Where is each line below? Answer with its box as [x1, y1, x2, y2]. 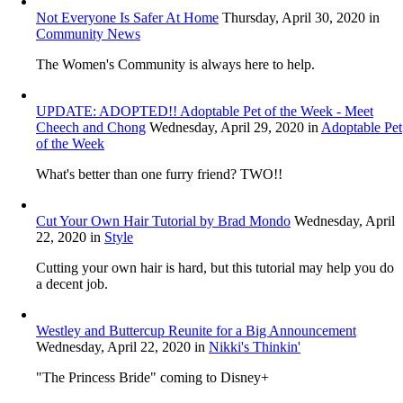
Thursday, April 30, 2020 [222, 10, 365, 26]
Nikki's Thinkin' [209, 339, 300, 355]
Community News [36, 26, 140, 42]
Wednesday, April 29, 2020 [149, 120, 304, 136]
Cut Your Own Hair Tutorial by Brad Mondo [36, 213, 291, 229]
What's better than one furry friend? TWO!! [36, 166, 282, 183]
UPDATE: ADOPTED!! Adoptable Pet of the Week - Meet [36, 103, 373, 120]
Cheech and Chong [36, 120, 146, 136]
